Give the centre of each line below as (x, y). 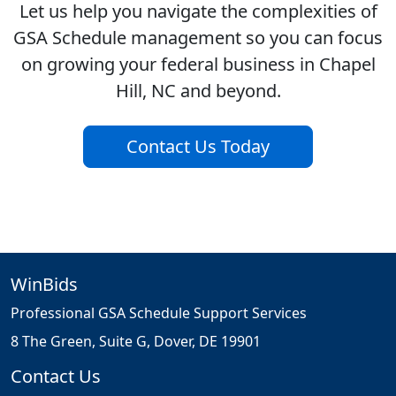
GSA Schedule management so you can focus (198, 38)
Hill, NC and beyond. (198, 91)
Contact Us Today (198, 147)
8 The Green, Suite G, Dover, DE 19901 (136, 342)
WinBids (44, 285)
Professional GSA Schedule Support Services (159, 313)
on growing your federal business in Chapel (198, 65)
